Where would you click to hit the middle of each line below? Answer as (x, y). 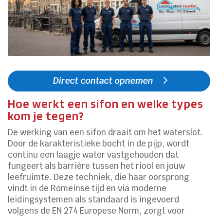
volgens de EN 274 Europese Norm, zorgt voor (97, 210)
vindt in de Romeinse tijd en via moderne (87, 188)
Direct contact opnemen (103, 81)
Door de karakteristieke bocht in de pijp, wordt (99, 143)
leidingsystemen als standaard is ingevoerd (94, 199)
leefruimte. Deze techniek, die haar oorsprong (99, 177)
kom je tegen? (46, 116)
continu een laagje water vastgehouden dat (93, 154)
